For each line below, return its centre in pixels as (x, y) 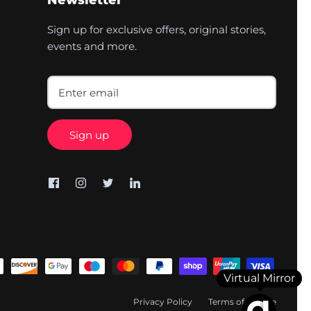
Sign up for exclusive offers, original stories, (156, 30)
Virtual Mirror (259, 278)
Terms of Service (242, 302)
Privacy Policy (163, 302)
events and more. (92, 47)
